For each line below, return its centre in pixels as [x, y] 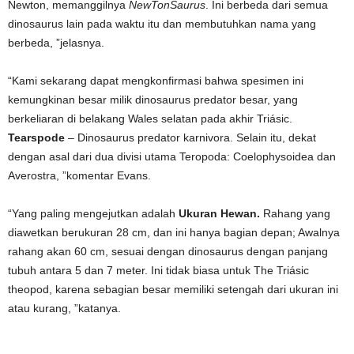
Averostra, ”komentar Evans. [79, 175]
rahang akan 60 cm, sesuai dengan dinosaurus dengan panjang [168, 251]
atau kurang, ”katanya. [64, 308]
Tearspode [36, 137]
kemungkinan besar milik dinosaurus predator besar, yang [153, 100]
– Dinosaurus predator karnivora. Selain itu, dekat [190, 137]
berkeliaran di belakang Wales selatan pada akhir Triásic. [150, 119]
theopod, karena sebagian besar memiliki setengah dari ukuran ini [173, 289]
